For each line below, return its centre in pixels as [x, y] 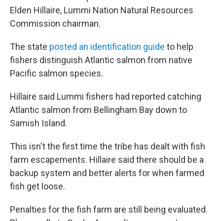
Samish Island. [38, 123]
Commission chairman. [55, 23]
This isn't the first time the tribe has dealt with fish [108, 146]
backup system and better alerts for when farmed [107, 173]
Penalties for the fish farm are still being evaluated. [109, 209]
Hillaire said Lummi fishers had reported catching [106, 96]
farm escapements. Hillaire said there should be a [107, 160]
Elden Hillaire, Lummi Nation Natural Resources [102, 10]
